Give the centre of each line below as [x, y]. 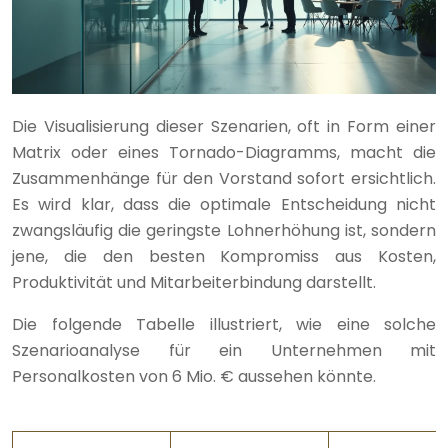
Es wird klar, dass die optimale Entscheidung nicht [224, 204]
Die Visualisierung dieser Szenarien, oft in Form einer [224, 126]
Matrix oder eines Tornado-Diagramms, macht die [224, 152]
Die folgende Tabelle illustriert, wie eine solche [224, 324]
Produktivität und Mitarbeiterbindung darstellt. [194, 282]
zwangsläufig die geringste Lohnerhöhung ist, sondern [224, 230]
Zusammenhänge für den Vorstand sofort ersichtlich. [224, 178]
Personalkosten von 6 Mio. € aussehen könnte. [194, 376]
